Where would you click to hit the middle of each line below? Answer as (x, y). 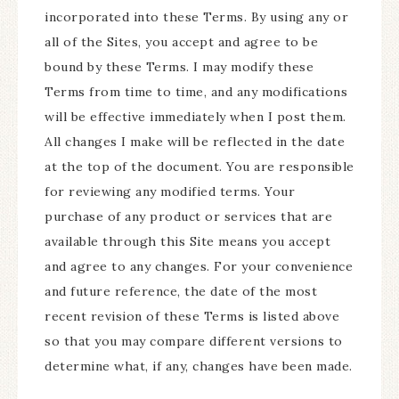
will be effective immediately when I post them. (195, 117)
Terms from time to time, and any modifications (196, 92)
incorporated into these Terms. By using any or (196, 17)
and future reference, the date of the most (181, 291)
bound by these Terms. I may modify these (179, 67)
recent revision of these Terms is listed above (192, 316)
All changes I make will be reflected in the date (195, 142)
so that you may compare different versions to (194, 341)
